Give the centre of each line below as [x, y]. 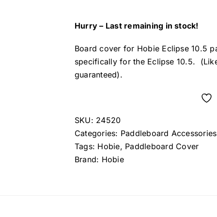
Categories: [98, 133]
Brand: [88, 159]
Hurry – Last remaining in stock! [137, 25]
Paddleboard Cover [162, 146]
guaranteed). [99, 74]
